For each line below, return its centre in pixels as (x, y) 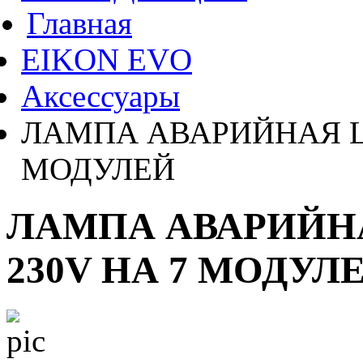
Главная (79, 23)
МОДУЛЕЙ (98, 169)
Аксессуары (100, 96)
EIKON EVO (107, 60)
